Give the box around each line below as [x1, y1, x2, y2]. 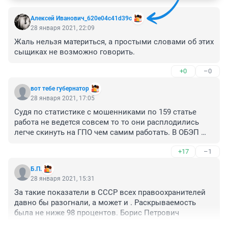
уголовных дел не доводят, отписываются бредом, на [14, 148, 210, 158]
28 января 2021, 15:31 [31, 175, 95, 183]
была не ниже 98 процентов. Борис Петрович [14, 208, 179, 218]
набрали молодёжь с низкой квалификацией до [14, 138, 189, 148]
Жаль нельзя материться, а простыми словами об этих [14, 37, 214, 47]
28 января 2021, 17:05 [31, 95, 95, 102]
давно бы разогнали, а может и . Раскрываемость [14, 198, 196, 208]
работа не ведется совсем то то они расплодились [14, 118, 199, 127]
